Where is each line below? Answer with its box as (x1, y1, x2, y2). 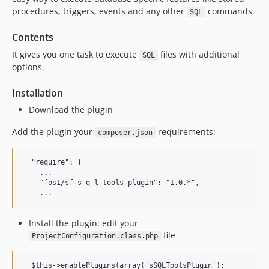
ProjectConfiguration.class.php (31, 232, 158, 240)
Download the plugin (29, 104, 113, 115)
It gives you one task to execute (12, 49, 139, 60)
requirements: (155, 126, 216, 138)
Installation (12, 86, 63, 100)
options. (12, 61, 44, 73)
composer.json (97, 128, 153, 137)
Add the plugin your (12, 126, 95, 138)
